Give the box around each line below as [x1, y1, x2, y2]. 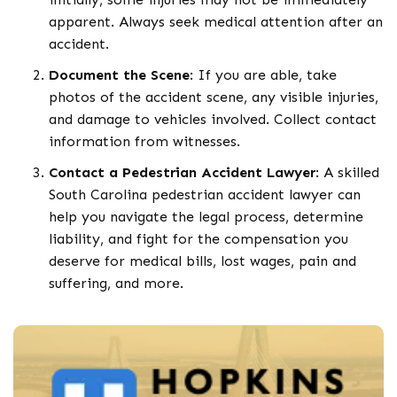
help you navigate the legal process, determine [49, 208, 363, 225]
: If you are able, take [190, 66, 337, 83]
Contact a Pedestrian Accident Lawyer [49, 164, 315, 181]
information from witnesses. [49, 133, 240, 150]
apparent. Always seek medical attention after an [49, 13, 383, 30]
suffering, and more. [49, 275, 183, 292]
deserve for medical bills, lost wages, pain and [49, 253, 356, 269]
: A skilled [315, 164, 379, 181]
